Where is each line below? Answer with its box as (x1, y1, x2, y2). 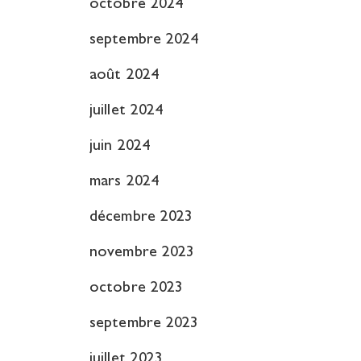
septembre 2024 (89, 32, 199, 48)
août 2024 (89, 68, 159, 84)
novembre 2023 (89, 245, 195, 261)
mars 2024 (89, 174, 159, 190)
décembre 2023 (89, 210, 193, 226)
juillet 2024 (89, 103, 164, 119)
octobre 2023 (89, 280, 184, 297)
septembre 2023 (89, 316, 199, 332)
